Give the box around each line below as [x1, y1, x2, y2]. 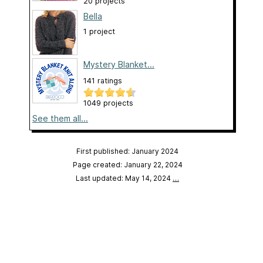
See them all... [32, 113, 88, 123]
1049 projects [83, 98, 133, 107]
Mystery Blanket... [83, 59, 154, 69]
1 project [83, 26, 115, 36]
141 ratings [83, 76, 122, 85]
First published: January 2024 [76, 146, 178, 156]
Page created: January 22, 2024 [72, 160, 183, 169]
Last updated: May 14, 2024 [76, 173, 173, 183]
